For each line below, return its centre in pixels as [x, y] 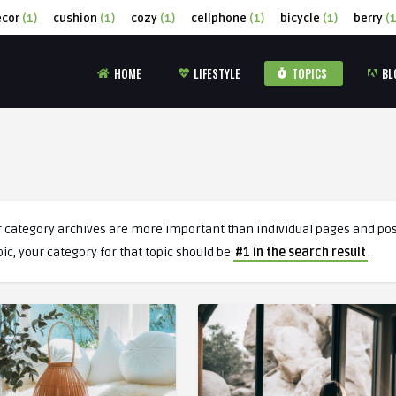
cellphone [219, 19]
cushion [75, 19]
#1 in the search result [301, 252]
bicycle [300, 19]
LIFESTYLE [217, 73]
